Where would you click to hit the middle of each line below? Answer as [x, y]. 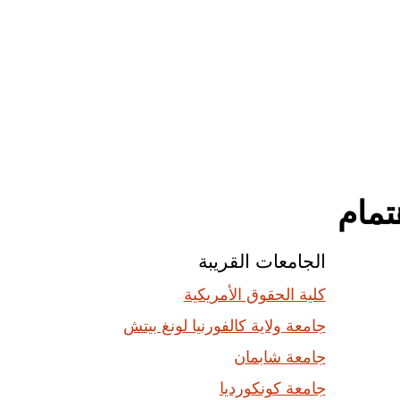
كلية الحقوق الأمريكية [254, 294]
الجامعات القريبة [262, 262]
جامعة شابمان [279, 357]
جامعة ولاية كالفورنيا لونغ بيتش [224, 325]
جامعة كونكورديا [272, 388]
